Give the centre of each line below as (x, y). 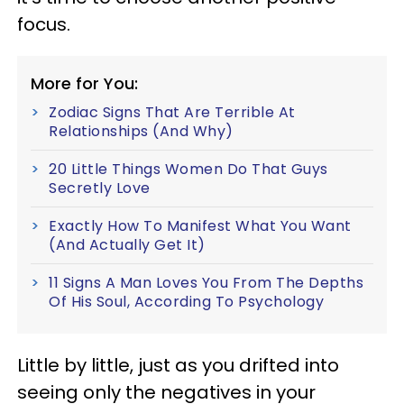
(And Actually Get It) (127, 244)
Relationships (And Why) (141, 131)
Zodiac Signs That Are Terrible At (172, 112)
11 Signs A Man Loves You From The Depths (206, 282)
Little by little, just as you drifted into (178, 365)
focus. (44, 24)
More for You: (84, 83)
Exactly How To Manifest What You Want (200, 225)
